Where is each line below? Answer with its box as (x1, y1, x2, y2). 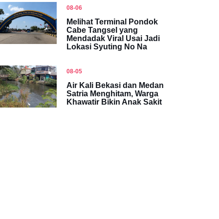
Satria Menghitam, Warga (66, 89, 158, 98)
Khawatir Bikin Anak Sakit (66, 97, 162, 106)
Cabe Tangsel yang (66, 25, 138, 34)
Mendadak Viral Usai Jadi (66, 34, 160, 43)
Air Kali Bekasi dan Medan (66, 81, 164, 89)
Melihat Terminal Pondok (66, 17, 158, 26)
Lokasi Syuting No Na (66, 42, 147, 51)
